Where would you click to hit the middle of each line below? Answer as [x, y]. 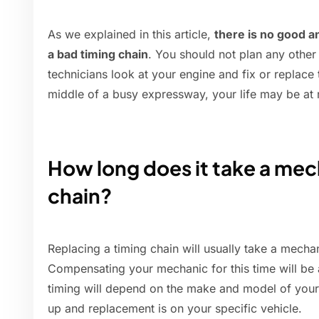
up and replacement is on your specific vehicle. [175, 309]
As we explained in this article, [131, 35]
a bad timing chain [98, 54]
